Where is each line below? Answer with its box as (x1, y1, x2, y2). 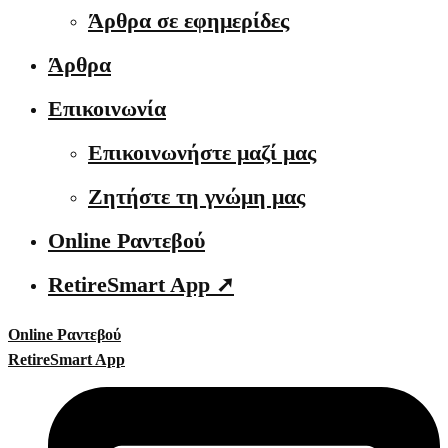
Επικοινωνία (48, 96, 166, 121)
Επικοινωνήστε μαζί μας (88, 140, 316, 165)
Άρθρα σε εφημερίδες (88, 8, 289, 33)
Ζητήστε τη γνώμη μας (88, 184, 305, 209)
